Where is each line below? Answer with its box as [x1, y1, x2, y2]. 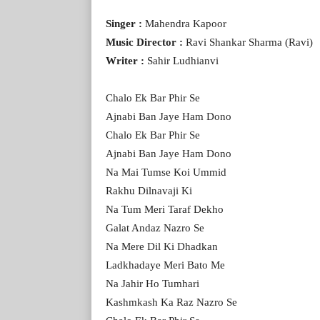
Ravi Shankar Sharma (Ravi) [186, 36, 313, 48]
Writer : [106, 54, 147, 66]
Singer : [106, 17, 145, 29]
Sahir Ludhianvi [147, 54, 219, 66]
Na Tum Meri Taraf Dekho [106, 203, 224, 215]
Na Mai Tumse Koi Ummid [106, 166, 226, 178]
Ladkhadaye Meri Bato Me [106, 259, 225, 271]
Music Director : [106, 36, 186, 48]
